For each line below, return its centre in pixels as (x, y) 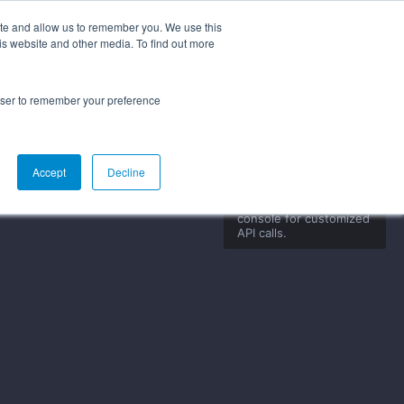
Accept (49, 172)
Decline (126, 172)
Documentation (151, 45)
